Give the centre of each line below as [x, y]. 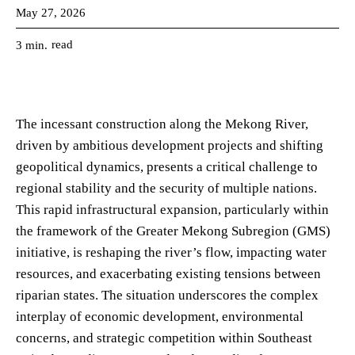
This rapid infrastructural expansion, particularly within [172, 209]
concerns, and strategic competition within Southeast [164, 338]
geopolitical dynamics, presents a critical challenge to [167, 166]
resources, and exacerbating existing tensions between [168, 273]
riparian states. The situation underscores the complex [167, 295]
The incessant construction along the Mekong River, [162, 124]
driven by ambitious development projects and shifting [170, 145]
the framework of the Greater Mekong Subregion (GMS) [173, 231]
